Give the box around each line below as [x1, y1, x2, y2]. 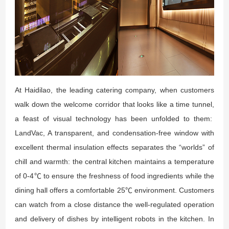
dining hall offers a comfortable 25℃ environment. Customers [15, 186, 214, 194]
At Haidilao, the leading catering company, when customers [15, 85, 214, 94]
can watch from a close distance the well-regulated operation [15, 200, 214, 209]
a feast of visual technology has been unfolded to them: [15, 114, 214, 123]
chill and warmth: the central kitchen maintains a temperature [15, 157, 214, 166]
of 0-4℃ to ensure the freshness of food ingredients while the [15, 171, 214, 180]
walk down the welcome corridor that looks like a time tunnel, [15, 100, 214, 108]
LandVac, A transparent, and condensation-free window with [15, 128, 214, 137]
